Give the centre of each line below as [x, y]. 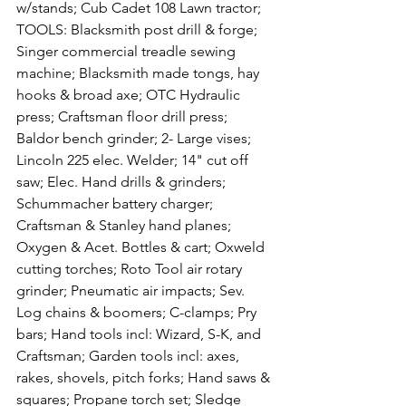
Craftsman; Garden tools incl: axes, [130, 356]
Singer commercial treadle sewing [128, 51]
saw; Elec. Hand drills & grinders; [123, 182]
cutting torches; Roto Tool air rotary [131, 269]
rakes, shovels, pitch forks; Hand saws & [145, 377]
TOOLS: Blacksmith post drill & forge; [139, 29]
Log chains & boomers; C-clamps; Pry [138, 312]
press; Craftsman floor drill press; [124, 116]
